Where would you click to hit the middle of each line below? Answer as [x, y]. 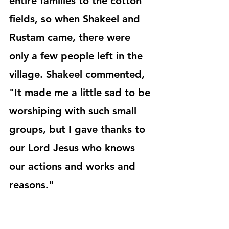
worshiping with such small [74, 111]
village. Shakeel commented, [78, 74]
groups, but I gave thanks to [79, 129]
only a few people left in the [77, 55]
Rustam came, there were [71, 37]
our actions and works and [74, 166]
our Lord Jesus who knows [74, 147]
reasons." [31, 184]
